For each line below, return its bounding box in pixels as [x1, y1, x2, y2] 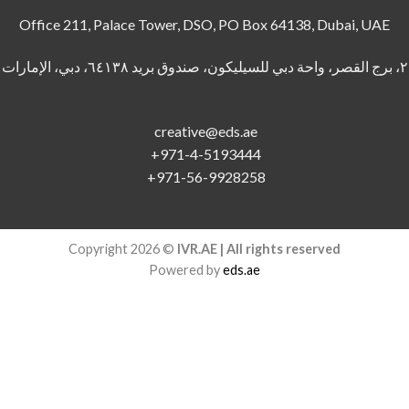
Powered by [149, 261, 223, 278]
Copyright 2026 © [68, 240, 177, 257]
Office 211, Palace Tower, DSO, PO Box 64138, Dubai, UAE [19, 16, 390, 34]
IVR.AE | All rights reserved [177, 240, 341, 257]
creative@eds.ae [154, 121, 257, 140]
